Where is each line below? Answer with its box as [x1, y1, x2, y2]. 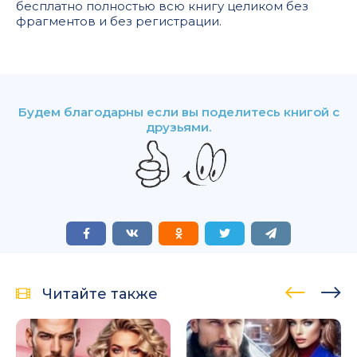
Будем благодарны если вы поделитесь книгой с [18, 104, 339, 120]
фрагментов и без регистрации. [16, 13, 225, 29]
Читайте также [42, 284, 158, 303]
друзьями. [146, 119, 211, 135]
